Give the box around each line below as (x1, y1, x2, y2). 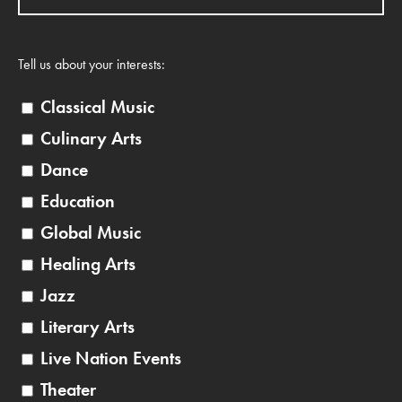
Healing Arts (40, 252, 135, 276)
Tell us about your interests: (18, 55, 165, 74)
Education (40, 189, 115, 214)
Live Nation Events (40, 346, 181, 371)
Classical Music (40, 95, 154, 119)
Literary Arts (40, 315, 135, 339)
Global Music (40, 221, 141, 245)
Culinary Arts (40, 127, 142, 151)
